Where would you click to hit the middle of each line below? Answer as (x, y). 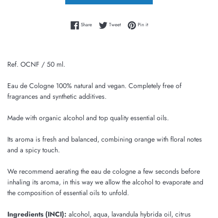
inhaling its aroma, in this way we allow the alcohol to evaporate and (105, 182)
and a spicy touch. (34, 150)
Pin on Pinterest (163, 24)
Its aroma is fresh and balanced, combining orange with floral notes (105, 139)
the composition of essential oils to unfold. (68, 193)
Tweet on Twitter (136, 24)
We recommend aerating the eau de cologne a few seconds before (104, 172)
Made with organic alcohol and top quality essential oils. (88, 118)
